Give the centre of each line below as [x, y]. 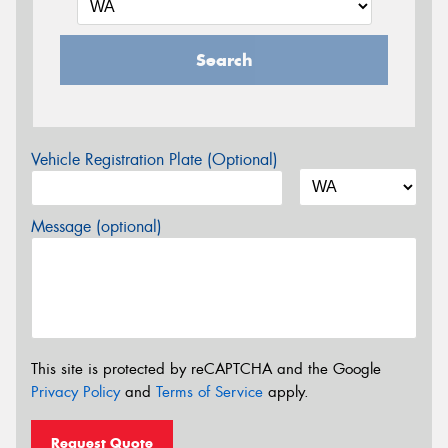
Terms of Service [209, 391]
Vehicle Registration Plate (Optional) [154, 160]
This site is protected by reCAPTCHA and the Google [206, 368]
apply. [286, 391]
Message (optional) [96, 227]
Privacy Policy [75, 391]
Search [224, 60]
